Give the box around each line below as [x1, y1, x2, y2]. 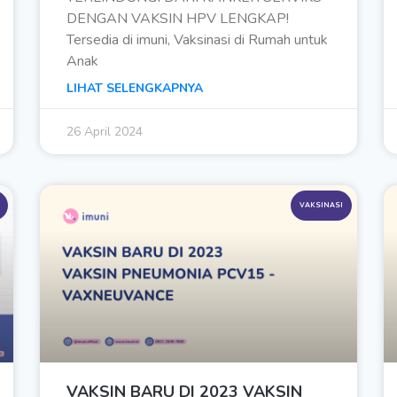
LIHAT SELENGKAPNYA [66, 80, 204, 97]
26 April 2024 [66, 123, 144, 141]
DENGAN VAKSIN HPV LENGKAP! [66, 9, 290, 29]
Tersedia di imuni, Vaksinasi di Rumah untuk [66, 30, 329, 51]
